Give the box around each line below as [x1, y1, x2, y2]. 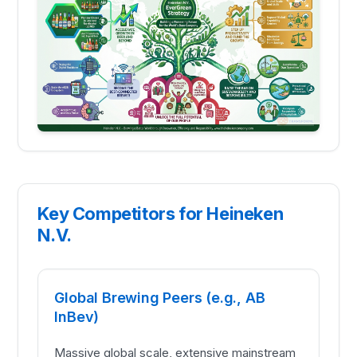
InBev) [54, 308, 100, 326]
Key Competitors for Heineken [37, 203, 284, 225]
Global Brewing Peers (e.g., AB [54, 289, 265, 307]
